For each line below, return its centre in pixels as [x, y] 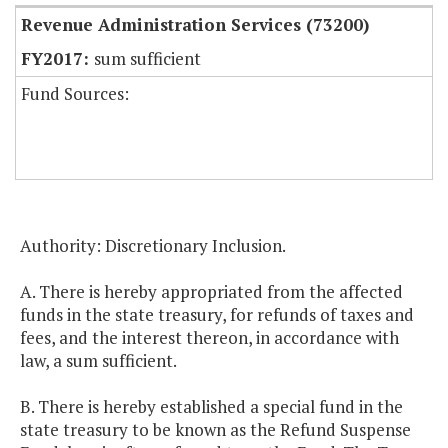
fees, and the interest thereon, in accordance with [209, 338]
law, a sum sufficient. [98, 361]
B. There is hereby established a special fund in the [211, 407]
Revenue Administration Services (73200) [195, 25]
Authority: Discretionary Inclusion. [153, 246]
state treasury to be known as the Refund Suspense [215, 430]
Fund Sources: [75, 94]
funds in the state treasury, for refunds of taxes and [217, 315]
